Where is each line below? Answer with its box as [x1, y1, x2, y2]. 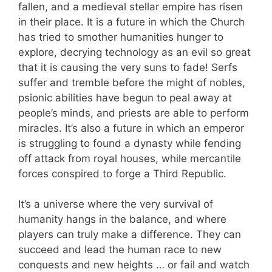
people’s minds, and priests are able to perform [18, 106, 249, 119]
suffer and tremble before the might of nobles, [18, 76, 245, 89]
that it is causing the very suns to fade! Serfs [18, 61, 237, 73]
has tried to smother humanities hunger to [18, 30, 223, 43]
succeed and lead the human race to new [18, 243, 222, 256]
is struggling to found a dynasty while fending [18, 137, 241, 149]
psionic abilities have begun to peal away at [18, 91, 232, 104]
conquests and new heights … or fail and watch [18, 259, 250, 271]
